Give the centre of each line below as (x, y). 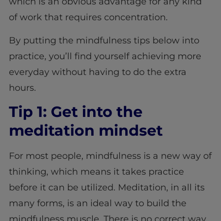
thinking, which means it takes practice (96, 171)
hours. (22, 88)
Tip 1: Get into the (75, 111)
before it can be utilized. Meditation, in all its (107, 187)
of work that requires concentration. (88, 18)
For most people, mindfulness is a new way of (110, 156)
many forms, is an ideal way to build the (97, 203)
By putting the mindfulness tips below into (104, 40)
